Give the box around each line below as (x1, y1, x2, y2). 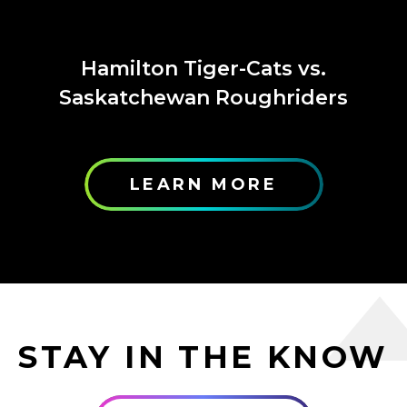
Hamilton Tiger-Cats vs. (81, 56, 326, 81)
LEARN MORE (129, 174, 278, 194)
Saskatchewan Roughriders (59, 85, 348, 110)
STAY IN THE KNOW (18, 338, 389, 376)
